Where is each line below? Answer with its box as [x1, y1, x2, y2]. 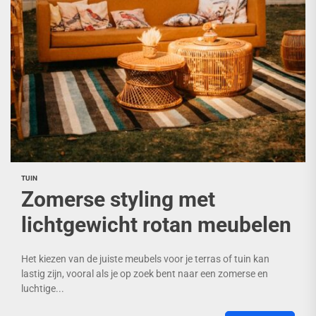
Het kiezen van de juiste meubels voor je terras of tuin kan [21, 253, 269, 265]
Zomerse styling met [21, 187, 215, 212]
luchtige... [21, 283, 64, 294]
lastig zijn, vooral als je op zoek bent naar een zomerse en [21, 268, 268, 279]
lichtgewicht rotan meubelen [21, 212, 291, 237]
